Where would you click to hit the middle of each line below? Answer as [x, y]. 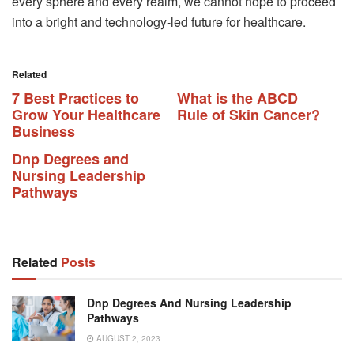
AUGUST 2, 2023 [127, 339]
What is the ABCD [237, 98]
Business [43, 132]
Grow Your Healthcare [86, 115]
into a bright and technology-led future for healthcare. [159, 22]
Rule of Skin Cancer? [249, 115]
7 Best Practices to [75, 98]
